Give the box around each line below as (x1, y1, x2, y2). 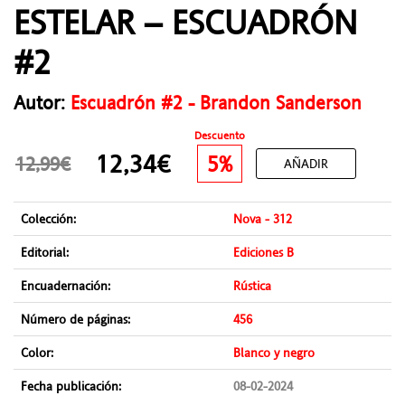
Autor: (14, 89, 71, 117)
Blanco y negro (233, 344, 315, 363)
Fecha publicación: (21, 377, 121, 396)
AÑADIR (284, 154, 328, 173)
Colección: (21, 210, 76, 229)
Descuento (194, 128, 245, 144)
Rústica (233, 277, 271, 296)
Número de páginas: (21, 310, 130, 329)
